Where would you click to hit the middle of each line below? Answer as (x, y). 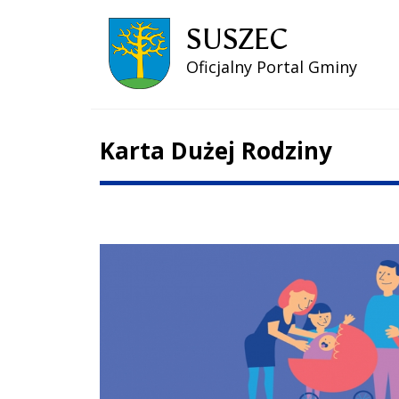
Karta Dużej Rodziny (216, 151)
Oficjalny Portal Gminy (271, 67)
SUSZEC (236, 39)
